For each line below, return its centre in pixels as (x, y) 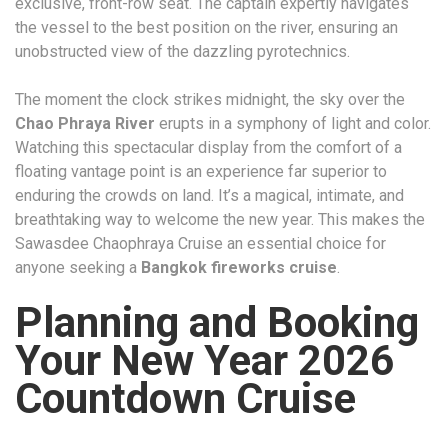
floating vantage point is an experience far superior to (201, 172)
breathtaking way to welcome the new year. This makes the (220, 220)
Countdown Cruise (185, 399)
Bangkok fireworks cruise (239, 268)
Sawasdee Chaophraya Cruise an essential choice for (200, 244)
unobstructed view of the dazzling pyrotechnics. (182, 52)
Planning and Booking (217, 323)
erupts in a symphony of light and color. (293, 124)
